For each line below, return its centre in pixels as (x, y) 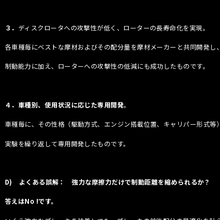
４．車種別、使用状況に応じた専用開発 (65, 105)
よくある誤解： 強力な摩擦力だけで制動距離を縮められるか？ (115, 182)
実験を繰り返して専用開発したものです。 (68, 143)
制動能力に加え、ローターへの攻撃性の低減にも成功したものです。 (107, 66)
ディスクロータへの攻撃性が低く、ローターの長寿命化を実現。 (114, 27)
